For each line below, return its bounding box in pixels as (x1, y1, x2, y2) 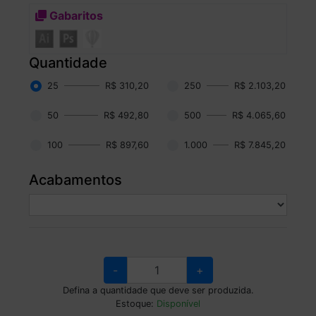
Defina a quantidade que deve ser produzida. (62, 285, 254, 296)
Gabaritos (47, 8, 104, 23)
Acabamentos (29, 171, 123, 189)
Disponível (157, 298, 200, 310)
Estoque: (116, 298, 157, 310)
